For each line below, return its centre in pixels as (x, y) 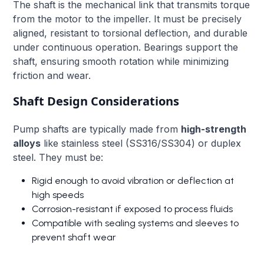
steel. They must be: (58, 157)
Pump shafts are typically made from (97, 129)
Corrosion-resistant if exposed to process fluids (133, 209)
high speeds (58, 194)
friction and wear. (52, 75)
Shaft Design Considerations (96, 101)
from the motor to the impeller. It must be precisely (128, 19)
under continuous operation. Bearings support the (126, 47)
